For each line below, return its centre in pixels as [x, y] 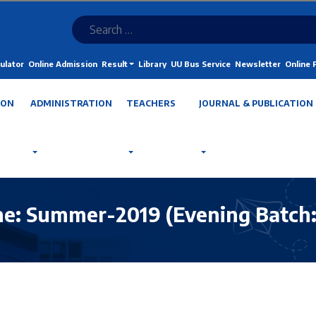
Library [152, 64]
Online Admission [62, 64]
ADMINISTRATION [71, 103]
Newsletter [257, 64]
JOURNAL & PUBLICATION [256, 103]
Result [114, 64]
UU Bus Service [200, 64]
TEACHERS [151, 103]
